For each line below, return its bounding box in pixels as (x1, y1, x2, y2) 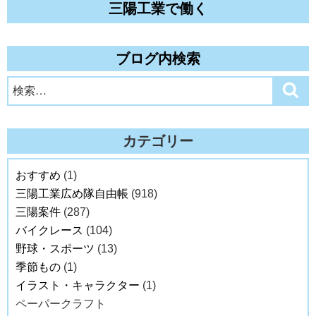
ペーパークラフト (16, 298, 106, 310)
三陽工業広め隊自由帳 (16, 188, 128, 200)
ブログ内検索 (116, 51, 200, 67)
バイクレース (16, 224, 83, 237)
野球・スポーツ (16, 243, 95, 255)
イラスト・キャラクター (16, 279, 140, 292)
